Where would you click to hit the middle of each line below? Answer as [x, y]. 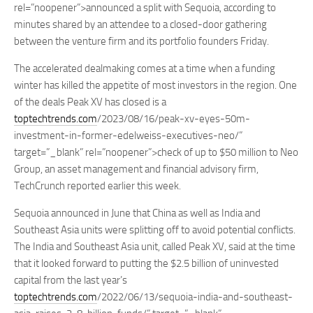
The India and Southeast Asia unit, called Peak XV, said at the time [155, 247]
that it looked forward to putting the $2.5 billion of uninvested [146, 263]
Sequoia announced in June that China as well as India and [137, 213]
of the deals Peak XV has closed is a [90, 102]
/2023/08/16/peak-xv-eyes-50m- [174, 119]
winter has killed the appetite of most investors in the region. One [155, 85]
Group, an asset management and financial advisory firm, [136, 169]
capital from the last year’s [71, 280]
